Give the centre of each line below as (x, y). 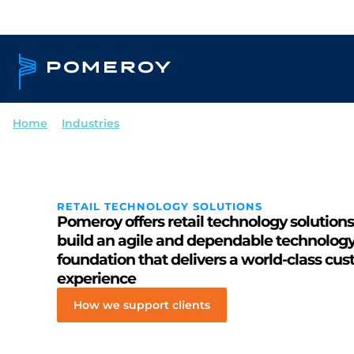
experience (96, 279)
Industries (90, 124)
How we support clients (142, 305)
